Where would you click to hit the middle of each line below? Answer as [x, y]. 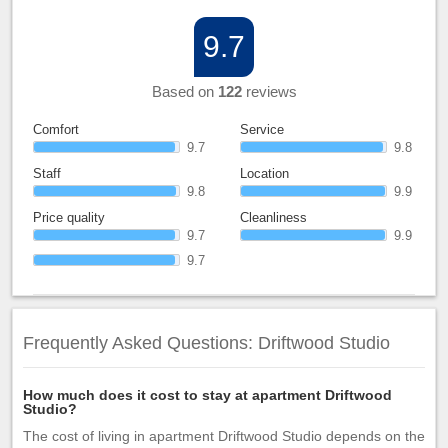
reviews [269, 91]
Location [264, 173]
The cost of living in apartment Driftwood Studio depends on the [224, 436]
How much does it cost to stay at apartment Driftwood [207, 395]
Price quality [69, 217]
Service [262, 129]
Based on [184, 91]
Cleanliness [273, 217]
